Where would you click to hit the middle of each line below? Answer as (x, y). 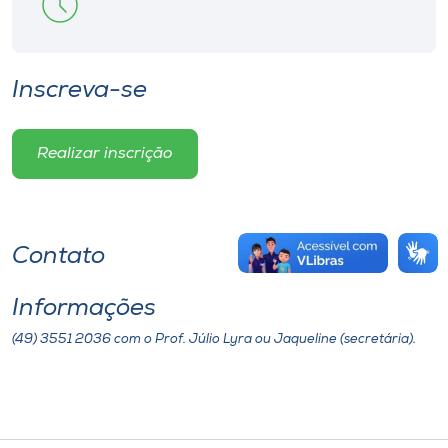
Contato (58, 257)
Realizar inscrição (105, 154)
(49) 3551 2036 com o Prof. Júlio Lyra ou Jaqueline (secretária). (214, 339)
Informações (84, 309)
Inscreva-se (79, 91)
